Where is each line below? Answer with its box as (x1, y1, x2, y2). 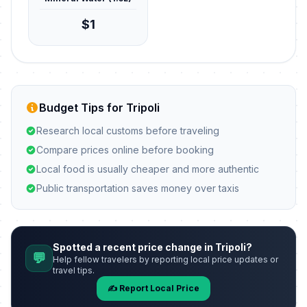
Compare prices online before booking (36, 144, 214, 156)
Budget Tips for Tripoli (39, 101, 160, 114)
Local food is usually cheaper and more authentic (36, 163, 259, 175)
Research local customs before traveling (36, 125, 219, 136)
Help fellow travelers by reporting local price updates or (53, 254, 278, 265)
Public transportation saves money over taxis (36, 182, 239, 194)
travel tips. (53, 265, 95, 275)
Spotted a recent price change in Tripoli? (53, 241, 252, 253)
